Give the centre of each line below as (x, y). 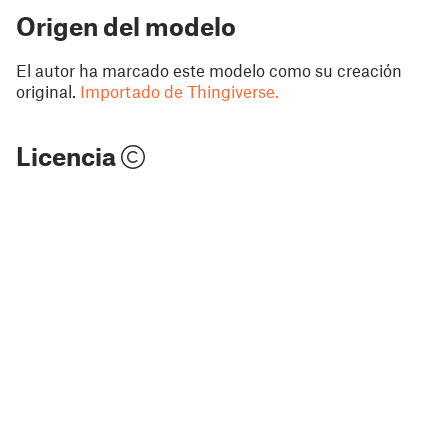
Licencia (68, 155)
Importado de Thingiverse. (179, 90)
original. (46, 90)
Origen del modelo (126, 25)
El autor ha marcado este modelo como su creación (209, 69)
